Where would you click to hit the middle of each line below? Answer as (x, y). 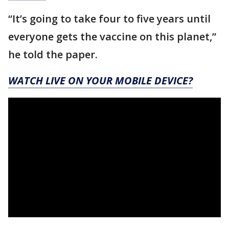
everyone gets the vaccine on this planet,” (112, 37)
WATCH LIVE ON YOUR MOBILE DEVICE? (100, 81)
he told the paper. (53, 54)
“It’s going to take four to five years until (109, 19)
